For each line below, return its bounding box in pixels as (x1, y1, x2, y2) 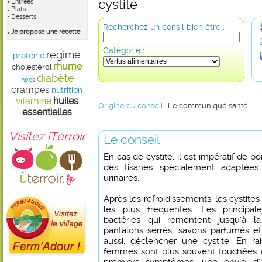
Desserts (11, 13, 36, 20)
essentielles (22, 106, 72, 118)
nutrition (51, 85, 82, 95)
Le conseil (104, 132, 160, 147)
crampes (11, 84, 50, 95)
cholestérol (12, 63, 51, 71)
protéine (13, 51, 44, 60)
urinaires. (104, 173, 139, 183)
